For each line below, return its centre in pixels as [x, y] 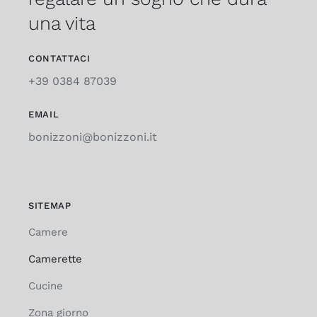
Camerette [55, 259]
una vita [62, 23]
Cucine [45, 286]
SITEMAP [50, 206]
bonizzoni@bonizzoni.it [92, 137]
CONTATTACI [59, 59]
